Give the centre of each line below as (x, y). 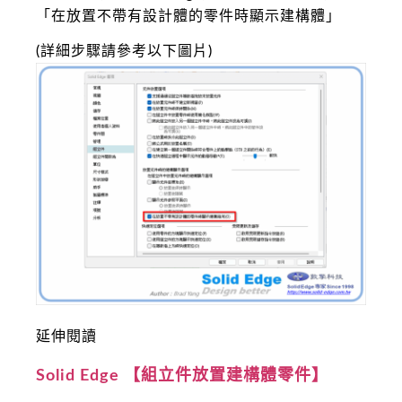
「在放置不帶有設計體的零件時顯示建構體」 (188, 16)
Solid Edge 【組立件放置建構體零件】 (182, 376)
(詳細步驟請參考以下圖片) (124, 51)
